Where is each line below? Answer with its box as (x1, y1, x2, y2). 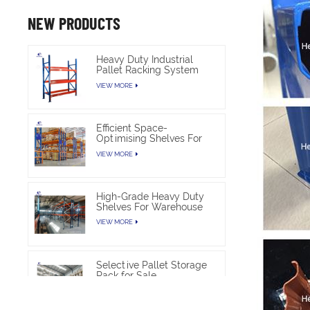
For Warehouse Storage (96, 74, 204, 86)
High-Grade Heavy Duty (96, 190, 205, 202)
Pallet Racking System (96, 64, 199, 75)
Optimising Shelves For (96, 132, 203, 144)
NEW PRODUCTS (28, 12, 121, 33)
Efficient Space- (96, 122, 168, 134)
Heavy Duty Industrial (96, 53, 194, 65)
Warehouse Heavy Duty (96, 143, 203, 154)
